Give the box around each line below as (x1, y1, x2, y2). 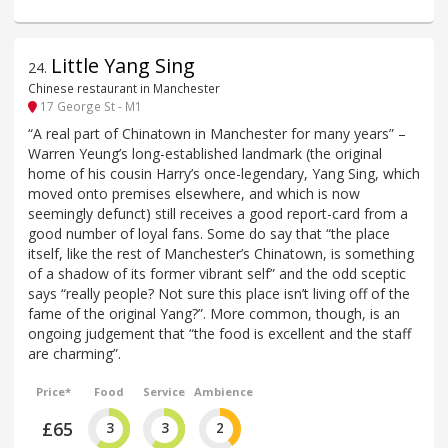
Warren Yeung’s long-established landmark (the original (28, 143, 382, 163)
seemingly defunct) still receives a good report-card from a (28, 203, 408, 223)
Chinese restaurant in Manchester (28, 79, 220, 96)
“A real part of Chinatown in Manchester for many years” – (28, 123, 406, 143)
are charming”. (28, 343, 121, 363)
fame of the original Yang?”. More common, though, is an (28, 303, 400, 323)
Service (142, 383, 185, 399)
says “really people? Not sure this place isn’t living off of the (28, 283, 410, 303)
